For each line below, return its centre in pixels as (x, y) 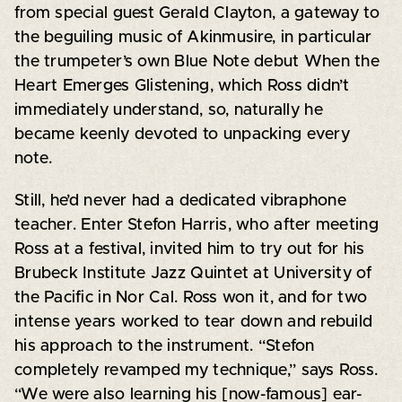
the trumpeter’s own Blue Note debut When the (197, 61)
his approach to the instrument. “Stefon (164, 346)
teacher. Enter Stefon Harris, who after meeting (196, 225)
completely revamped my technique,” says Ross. (196, 370)
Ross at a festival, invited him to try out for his (189, 249)
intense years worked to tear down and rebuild (193, 322)
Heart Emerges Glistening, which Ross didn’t (182, 86)
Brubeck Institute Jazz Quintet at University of (192, 273)
